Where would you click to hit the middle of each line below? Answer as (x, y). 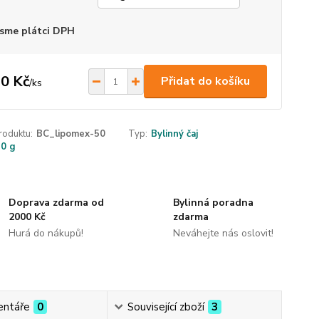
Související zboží (166, 307)
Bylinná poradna (213, 203)
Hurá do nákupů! (46, 233)
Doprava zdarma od (57, 203)
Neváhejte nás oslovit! (223, 233)
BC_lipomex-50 (70, 134)
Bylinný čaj (175, 134)
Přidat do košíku (205, 81)
